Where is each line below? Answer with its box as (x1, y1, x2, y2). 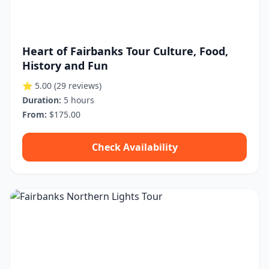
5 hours (61, 94, 94, 106)
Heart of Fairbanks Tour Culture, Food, (22, 44, 228, 58)
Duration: (22, 94, 61, 106)
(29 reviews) (54, 80, 101, 91)
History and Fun (22, 58, 108, 73)
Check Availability (91, 141, 178, 154)
